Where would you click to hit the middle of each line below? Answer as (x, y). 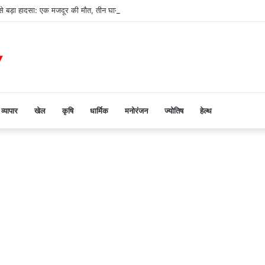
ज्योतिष (174, 110)
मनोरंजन (136, 110)
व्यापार (9, 110)
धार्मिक (99, 110)
